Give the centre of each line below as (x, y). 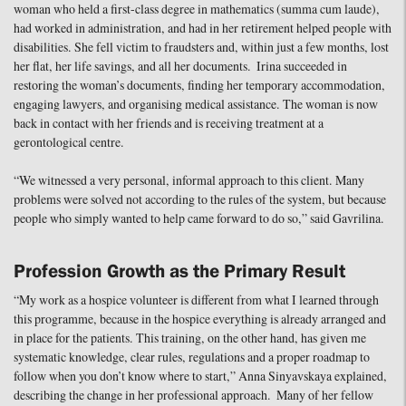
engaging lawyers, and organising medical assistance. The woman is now (196, 105)
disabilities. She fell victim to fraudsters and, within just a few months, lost (201, 48)
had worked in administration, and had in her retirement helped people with (203, 29)
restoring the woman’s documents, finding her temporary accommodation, (199, 86)
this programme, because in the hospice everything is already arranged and (200, 319)
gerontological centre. (69, 143)
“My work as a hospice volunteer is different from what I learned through (196, 300)
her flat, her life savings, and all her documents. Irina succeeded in (180, 67)
